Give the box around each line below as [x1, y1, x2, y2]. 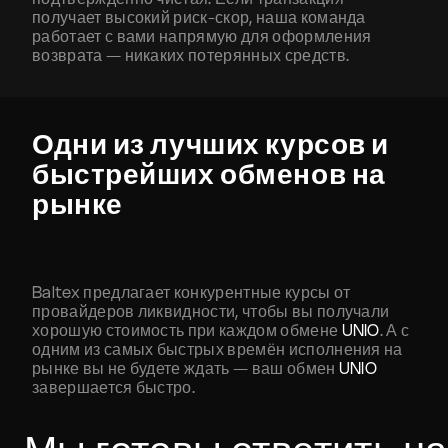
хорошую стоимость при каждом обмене [32, 320, 342, 340]
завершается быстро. [32, 377, 196, 397]
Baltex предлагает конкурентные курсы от [32, 282, 351, 302]
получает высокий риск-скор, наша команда [32, 7, 366, 27]
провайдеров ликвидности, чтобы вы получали [32, 301, 390, 321]
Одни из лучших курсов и [32, 126, 389, 162]
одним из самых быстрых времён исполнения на [32, 339, 403, 359]
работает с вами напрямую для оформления [32, 26, 372, 46]
